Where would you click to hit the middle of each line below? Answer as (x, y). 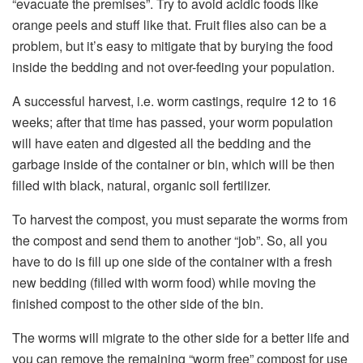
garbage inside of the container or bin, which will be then (173, 164)
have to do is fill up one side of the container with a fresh (172, 262)
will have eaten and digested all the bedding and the (162, 143)
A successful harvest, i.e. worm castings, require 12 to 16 (174, 101)
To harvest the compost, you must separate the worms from (180, 220)
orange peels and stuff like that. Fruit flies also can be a (169, 25)
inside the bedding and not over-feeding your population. (173, 67)
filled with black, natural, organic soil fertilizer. (141, 186)
